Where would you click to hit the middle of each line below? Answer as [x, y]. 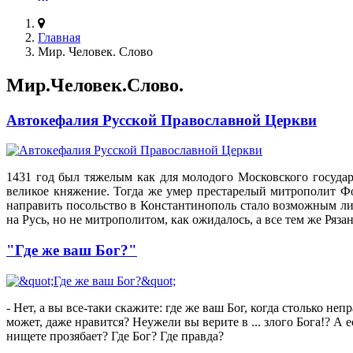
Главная [59, 37]
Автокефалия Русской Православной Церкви [162, 120]
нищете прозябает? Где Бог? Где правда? [115, 336]
